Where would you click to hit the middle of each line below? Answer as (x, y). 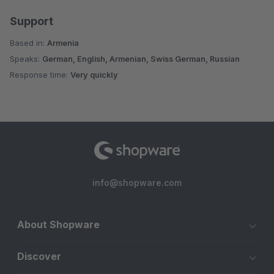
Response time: (40, 75)
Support (31, 21)
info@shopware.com (137, 183)
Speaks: (26, 59)
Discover (39, 257)
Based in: (28, 43)
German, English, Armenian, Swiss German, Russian (141, 59)
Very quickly (94, 75)
